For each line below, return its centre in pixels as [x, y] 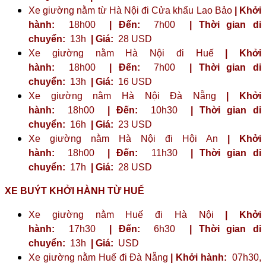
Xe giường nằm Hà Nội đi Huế [127, 53]
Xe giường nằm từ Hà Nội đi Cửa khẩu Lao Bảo [132, 10]
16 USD [134, 81]
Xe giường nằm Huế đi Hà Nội [127, 214]
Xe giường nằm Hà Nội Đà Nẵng [128, 96]
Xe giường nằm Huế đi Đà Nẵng [100, 257]
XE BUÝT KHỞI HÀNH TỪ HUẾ [75, 191]
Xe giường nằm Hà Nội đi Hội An [128, 138]
